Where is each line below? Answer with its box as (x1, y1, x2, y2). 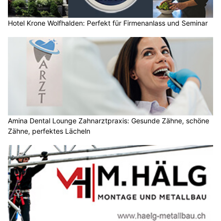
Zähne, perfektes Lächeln (8, 127, 90, 136)
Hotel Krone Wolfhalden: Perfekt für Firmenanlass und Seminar (8, 18, 208, 27)
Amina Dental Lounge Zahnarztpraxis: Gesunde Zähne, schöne (8, 116, 209, 125)
